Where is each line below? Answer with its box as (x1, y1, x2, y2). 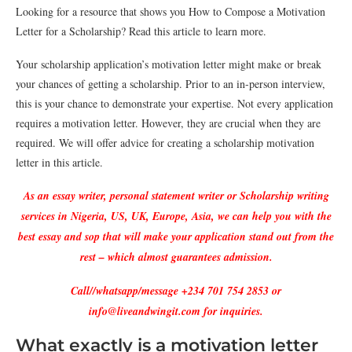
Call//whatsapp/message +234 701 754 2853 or (71, 283, 281, 299)
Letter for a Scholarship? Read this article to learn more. (16, 24, 266, 38)
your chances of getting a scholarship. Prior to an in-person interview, (16, 76, 325, 91)
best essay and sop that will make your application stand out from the (18, 229, 334, 244)
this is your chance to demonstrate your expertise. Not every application (16, 96, 333, 111)
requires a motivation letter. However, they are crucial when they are (16, 115, 321, 130)
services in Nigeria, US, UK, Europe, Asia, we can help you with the (20, 208, 332, 224)
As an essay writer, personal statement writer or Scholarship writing (23, 188, 329, 203)
